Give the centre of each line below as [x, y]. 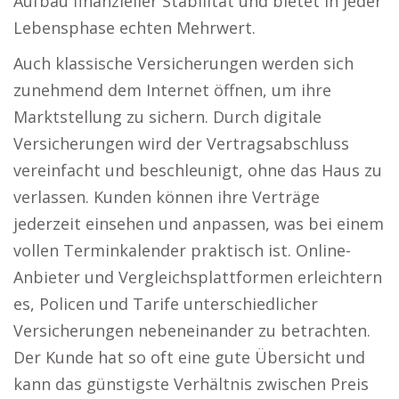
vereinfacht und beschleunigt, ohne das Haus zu [198, 170]
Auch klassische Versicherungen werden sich [183, 63]
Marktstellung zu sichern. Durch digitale [167, 117]
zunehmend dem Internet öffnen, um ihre [172, 90]
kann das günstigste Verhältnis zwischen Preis [191, 384]
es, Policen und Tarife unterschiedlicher [166, 304]
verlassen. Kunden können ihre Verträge [167, 197]
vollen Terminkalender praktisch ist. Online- [182, 250]
